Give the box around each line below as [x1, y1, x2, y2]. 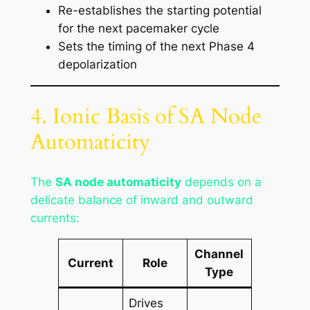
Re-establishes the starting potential [57, 3, 262, 17]
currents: [30, 211, 80, 225]
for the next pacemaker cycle [57, 21, 219, 35]
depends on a [181, 175, 262, 189]
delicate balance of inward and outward [30, 193, 253, 207]
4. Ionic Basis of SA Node [30, 102, 262, 131]
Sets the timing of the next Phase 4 [57, 39, 255, 53]
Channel [194, 246, 244, 261]
